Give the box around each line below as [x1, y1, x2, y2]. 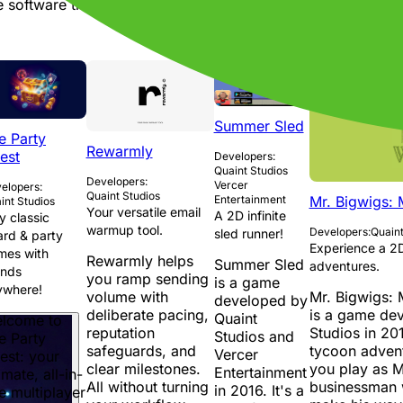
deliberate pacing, [85, 306, 209, 325]
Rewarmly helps [85, 252, 193, 271]
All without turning [85, 378, 209, 397]
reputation [85, 324, 155, 343]
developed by [213, 291, 308, 310]
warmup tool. [85, 222, 163, 238]
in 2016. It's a [213, 381, 304, 400]
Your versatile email [85, 204, 201, 220]
